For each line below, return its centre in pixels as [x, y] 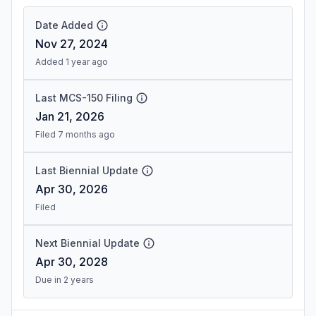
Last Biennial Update [87, 170]
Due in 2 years [65, 280]
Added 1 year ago [72, 62]
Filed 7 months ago [75, 134]
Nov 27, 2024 [72, 44]
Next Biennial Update [87, 243]
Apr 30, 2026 [72, 189]
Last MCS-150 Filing [84, 98]
